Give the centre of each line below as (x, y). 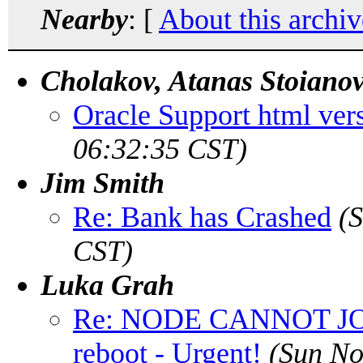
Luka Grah (107, 285)
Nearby (84, 19)
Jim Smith (102, 183)
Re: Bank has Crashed (202, 217)
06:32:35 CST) (160, 149)
